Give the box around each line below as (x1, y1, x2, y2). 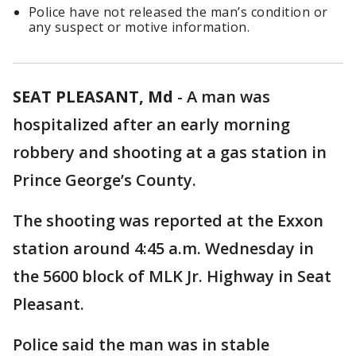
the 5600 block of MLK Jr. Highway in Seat (13, 265, 331, 288)
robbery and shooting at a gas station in (13, 141, 327, 164)
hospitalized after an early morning (13, 114, 290, 136)
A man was (187, 86, 270, 108)
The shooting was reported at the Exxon (13, 210, 323, 232)
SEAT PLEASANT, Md (13, 86, 173, 108)
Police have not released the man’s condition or (29, 3, 328, 21)
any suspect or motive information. (29, 18, 250, 37)
